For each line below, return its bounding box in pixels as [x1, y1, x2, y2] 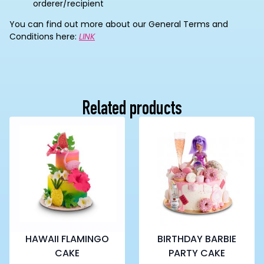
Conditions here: [9, 31, 79, 42]
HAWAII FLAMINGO [25, 232, 109, 246]
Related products [82, 101, 182, 120]
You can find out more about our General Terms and [9, 18, 228, 30]
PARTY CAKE [169, 246, 225, 260]
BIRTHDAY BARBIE [157, 232, 236, 246]
